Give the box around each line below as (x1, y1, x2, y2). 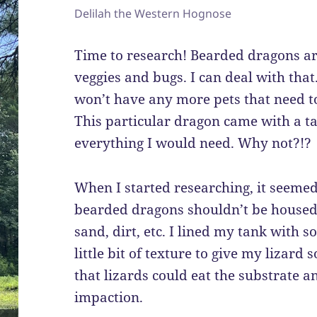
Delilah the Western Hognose (74, 6, 232, 22)
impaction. (74, 288, 144, 307)
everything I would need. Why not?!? (74, 134, 312, 153)
